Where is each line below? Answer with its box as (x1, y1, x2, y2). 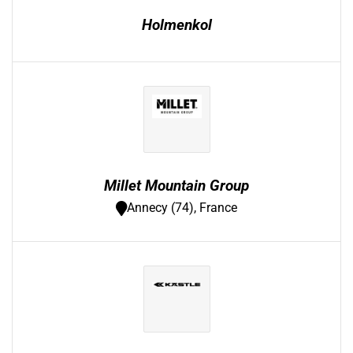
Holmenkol (141, 16, 212, 34)
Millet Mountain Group (104, 176, 249, 195)
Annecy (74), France (127, 200, 237, 215)
